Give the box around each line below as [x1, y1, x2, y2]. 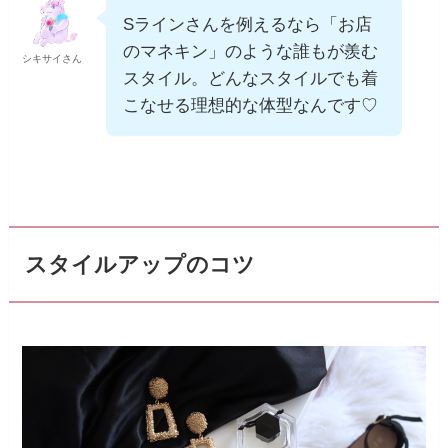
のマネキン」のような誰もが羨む [123, 42, 379, 62]
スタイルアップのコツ [25, 252, 256, 277]
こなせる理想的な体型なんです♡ [123, 96, 379, 116]
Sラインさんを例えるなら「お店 [123, 15, 373, 35]
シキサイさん [22, 53, 83, 65]
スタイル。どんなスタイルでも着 [123, 69, 379, 89]
